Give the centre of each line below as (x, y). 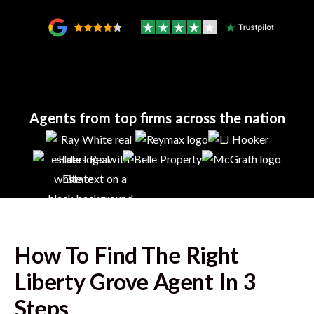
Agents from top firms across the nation (157, 119)
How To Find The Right (127, 256)
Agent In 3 (203, 283)
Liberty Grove (82, 283)
